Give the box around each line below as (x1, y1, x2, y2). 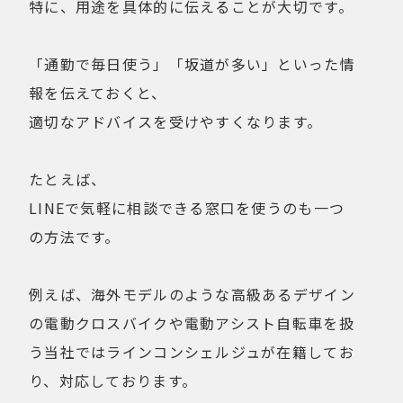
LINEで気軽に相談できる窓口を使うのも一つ (29, 197, 345, 219)
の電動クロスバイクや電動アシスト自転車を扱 (29, 312, 354, 335)
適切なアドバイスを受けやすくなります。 (29, 111, 323, 133)
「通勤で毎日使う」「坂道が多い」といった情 (29, 53, 355, 76)
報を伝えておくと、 (29, 82, 167, 104)
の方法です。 (29, 226, 121, 248)
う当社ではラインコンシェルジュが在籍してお (29, 341, 354, 363)
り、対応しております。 (29, 370, 198, 392)
